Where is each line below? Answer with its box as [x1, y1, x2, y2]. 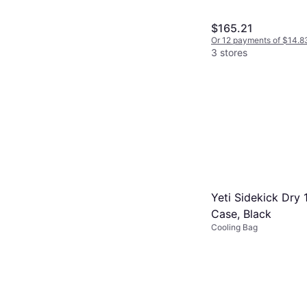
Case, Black [211, 206, 271, 221]
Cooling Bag [211, 221, 258, 232]
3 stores [211, 46, 247, 58]
